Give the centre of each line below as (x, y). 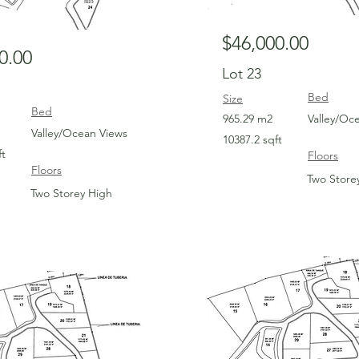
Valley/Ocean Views (79, 133)
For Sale (116, 284)
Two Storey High (71, 193)
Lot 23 (242, 74)
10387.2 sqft (252, 139)
